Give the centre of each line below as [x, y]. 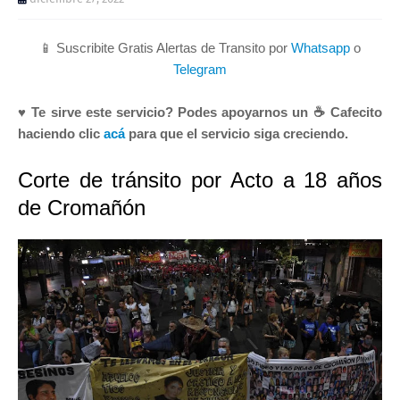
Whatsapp [321, 47]
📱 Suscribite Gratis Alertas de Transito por [165, 47]
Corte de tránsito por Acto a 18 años [200, 179]
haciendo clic [61, 133]
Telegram [200, 69]
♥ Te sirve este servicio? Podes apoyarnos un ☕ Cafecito [200, 112]
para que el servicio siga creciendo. [237, 133]
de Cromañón [82, 207]
